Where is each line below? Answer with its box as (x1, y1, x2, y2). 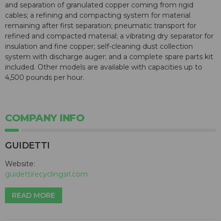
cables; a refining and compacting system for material (5, 11, 190, 20)
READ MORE (12, 191, 55, 200)
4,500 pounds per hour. (5, 73, 84, 82)
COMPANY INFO (5, 112, 84, 124)
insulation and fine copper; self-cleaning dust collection (5, 42, 193, 51)
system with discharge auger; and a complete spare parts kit (5, 52, 213, 62)
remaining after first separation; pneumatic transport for (5, 21, 196, 31)
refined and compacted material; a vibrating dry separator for (5, 32, 214, 41)
